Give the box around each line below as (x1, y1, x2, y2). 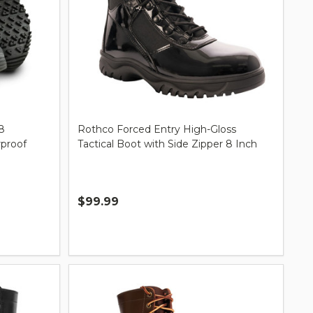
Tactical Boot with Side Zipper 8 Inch (78, 137, 257, 150)
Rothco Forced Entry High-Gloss (78, 122, 236, 136)
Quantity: (79, 220, 124, 233)
